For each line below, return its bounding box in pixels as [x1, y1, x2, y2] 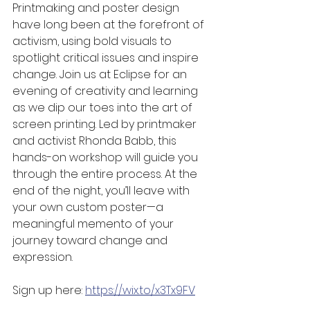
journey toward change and [12, 232, 170, 248]
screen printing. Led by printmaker [12, 116, 199, 132]
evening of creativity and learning [12, 83, 201, 99]
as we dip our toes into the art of [12, 100, 195, 116]
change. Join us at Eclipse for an [12, 66, 190, 82]
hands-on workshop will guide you [12, 149, 201, 165]
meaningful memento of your [12, 216, 176, 232]
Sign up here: [12, 282, 85, 298]
